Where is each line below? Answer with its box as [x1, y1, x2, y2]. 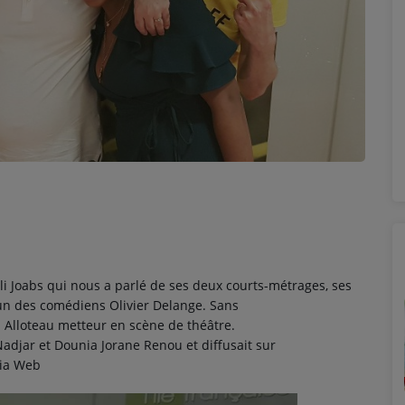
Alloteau [5, 316, 54, 334]
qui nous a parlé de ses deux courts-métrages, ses [43, 276, 352, 294]
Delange [153, 296, 202, 314]
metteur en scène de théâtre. [54, 316, 235, 334]
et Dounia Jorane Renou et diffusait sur [35, 335, 276, 353]
